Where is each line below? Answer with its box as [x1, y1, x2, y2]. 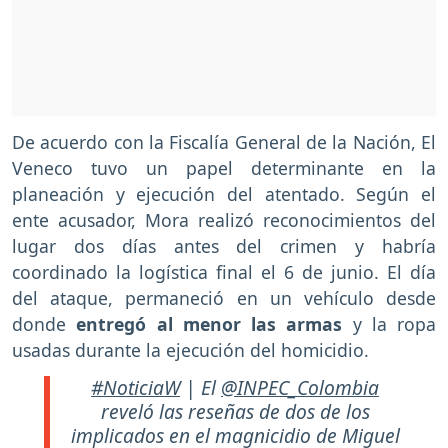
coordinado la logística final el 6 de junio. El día [12, 260, 436, 285]
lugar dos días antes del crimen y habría [12, 234, 436, 259]
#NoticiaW [91, 373, 180, 401]
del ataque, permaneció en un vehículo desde [12, 286, 436, 311]
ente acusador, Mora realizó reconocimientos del [12, 208, 436, 233]
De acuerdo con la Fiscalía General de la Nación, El [12, 130, 436, 155]
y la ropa [352, 312, 436, 337]
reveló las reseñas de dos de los [100, 397, 370, 425]
